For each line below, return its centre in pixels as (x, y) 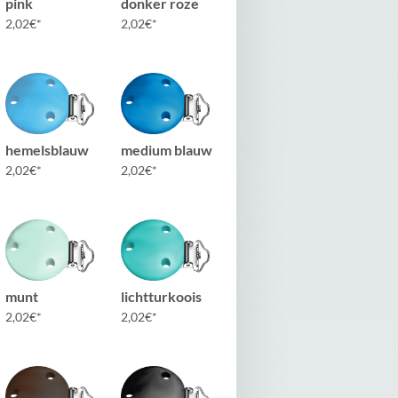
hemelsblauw (47, 150)
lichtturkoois (161, 297)
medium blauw (167, 150)
